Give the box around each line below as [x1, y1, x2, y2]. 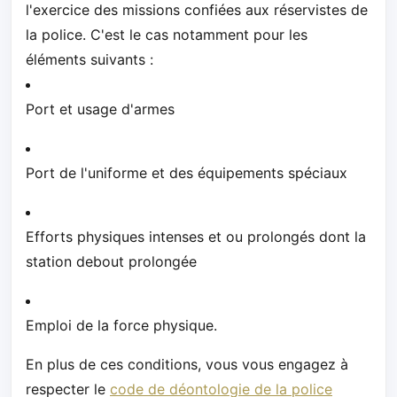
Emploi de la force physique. [26, 315, 217, 334]
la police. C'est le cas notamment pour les [26, 25, 307, 43]
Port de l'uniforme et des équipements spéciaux [26, 163, 347, 182]
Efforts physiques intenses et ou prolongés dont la [26, 227, 366, 245]
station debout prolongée [26, 252, 197, 270]
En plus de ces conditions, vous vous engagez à [26, 354, 348, 373]
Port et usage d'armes [26, 99, 175, 118]
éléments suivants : [26, 50, 153, 68]
